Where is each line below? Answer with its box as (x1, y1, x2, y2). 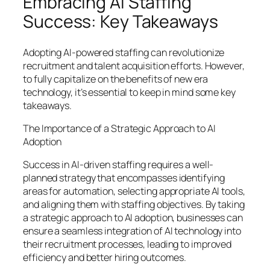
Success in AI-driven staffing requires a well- (23, 158, 214, 172)
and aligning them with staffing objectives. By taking (23, 198, 245, 212)
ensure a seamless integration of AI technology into (23, 224, 241, 238)
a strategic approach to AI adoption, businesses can (23, 211, 243, 225)
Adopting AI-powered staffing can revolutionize (23, 45, 225, 59)
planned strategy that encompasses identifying (23, 171, 225, 185)
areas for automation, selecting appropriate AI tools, (23, 184, 245, 198)
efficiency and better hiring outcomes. (23, 251, 187, 265)
